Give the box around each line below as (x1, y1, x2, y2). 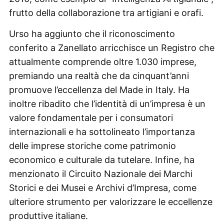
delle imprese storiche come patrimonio (8, 140, 176, 151)
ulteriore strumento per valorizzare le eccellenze (8, 196, 212, 207)
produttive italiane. (8, 210, 88, 221)
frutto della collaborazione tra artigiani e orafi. (8, 7, 203, 18)
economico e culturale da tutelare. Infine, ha (8, 154, 194, 165)
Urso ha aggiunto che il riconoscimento (8, 28, 175, 39)
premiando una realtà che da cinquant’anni (8, 70, 189, 81)
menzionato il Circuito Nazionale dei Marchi (8, 168, 192, 179)
